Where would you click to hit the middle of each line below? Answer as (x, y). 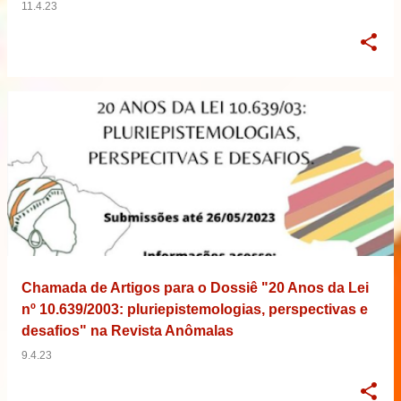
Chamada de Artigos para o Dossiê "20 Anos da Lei (195, 287)
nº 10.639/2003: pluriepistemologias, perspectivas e (195, 309)
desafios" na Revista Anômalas (128, 330)
